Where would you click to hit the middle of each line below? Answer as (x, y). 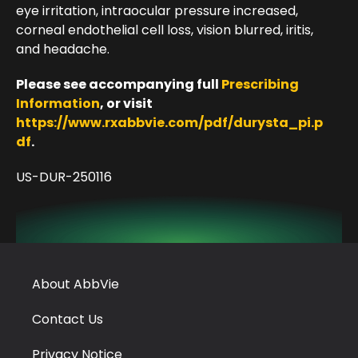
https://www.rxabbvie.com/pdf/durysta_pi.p (169, 123)
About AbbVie (76, 284)
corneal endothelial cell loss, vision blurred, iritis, (165, 30)
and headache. (63, 50)
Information (58, 104)
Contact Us (68, 320)
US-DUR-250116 (64, 177)
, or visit (126, 104)
